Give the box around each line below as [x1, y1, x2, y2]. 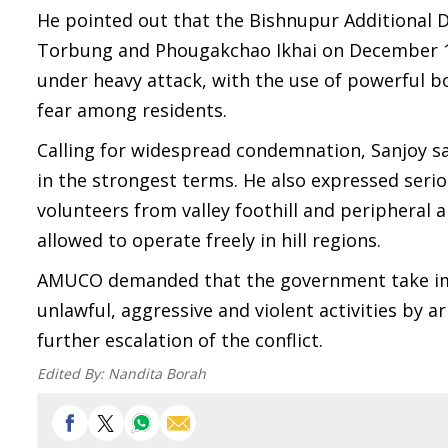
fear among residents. [37, 98, 227, 122]
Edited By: [37, 364, 108, 383]
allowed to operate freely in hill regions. [37, 228, 381, 252]
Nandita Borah [108, 364, 206, 383]
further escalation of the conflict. [37, 328, 323, 352]
